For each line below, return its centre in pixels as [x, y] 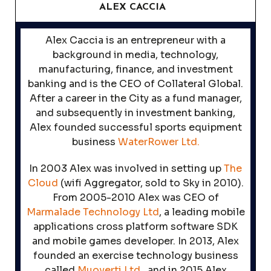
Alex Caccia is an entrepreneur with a [135, 40]
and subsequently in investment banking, [135, 113]
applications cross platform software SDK [135, 226]
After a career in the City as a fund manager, [135, 98]
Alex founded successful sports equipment [135, 127]
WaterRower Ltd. [158, 142]
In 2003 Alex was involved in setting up [126, 168]
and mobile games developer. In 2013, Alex [135, 241]
